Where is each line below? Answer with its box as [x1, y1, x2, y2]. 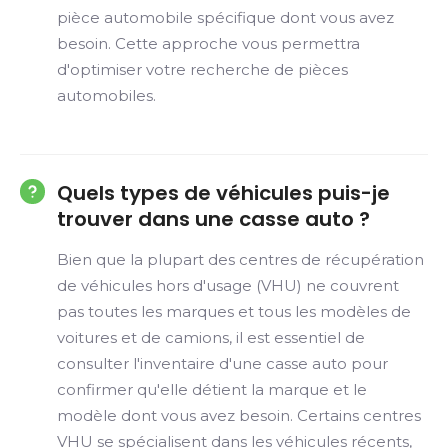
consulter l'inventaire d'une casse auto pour [57, 354, 388, 373]
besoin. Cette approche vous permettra [57, 34, 360, 53]
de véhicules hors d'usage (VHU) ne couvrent [57, 276, 399, 295]
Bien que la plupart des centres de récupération [57, 250, 424, 269]
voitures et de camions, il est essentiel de [57, 328, 365, 347]
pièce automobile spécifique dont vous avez [57, 8, 394, 27]
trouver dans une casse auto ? [57, 205, 370, 233]
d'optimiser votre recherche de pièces [57, 60, 348, 79]
